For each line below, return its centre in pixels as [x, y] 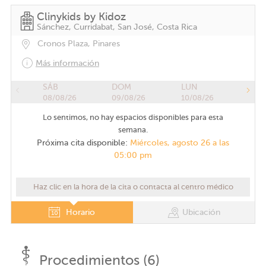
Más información [67, 63]
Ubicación [202, 212]
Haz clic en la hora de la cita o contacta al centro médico [133, 187]
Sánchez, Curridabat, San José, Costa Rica [117, 27]
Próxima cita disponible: [83, 143]
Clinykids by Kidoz [81, 17]
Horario [80, 212]
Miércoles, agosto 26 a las [180, 143]
